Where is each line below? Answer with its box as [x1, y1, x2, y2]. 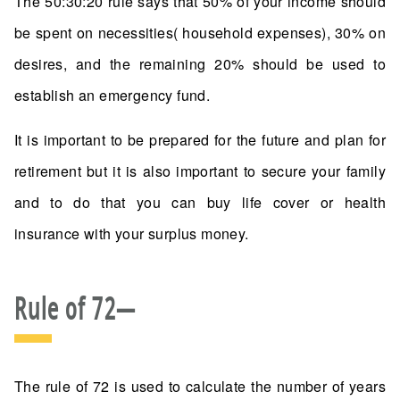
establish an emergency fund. [14, 85, 211, 106]
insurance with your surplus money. [14, 223, 249, 245]
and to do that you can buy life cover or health [14, 192, 386, 213]
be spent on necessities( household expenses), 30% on [14, 22, 386, 44]
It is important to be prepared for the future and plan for [14, 129, 386, 151]
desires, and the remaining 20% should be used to [14, 54, 386, 75]
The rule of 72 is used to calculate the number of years [14, 376, 386, 397]
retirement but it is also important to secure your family [14, 161, 386, 182]
